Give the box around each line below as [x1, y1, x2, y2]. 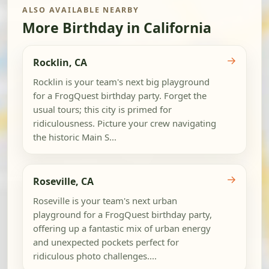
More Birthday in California [22, 18, 211, 38]
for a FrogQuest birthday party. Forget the [32, 89, 207, 102]
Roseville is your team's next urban [32, 194, 177, 207]
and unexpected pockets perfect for [32, 235, 179, 248]
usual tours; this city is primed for [32, 103, 172, 116]
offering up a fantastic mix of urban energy [32, 222, 211, 234]
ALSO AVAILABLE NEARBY [22, 5, 139, 16]
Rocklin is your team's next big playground [32, 76, 210, 88]
